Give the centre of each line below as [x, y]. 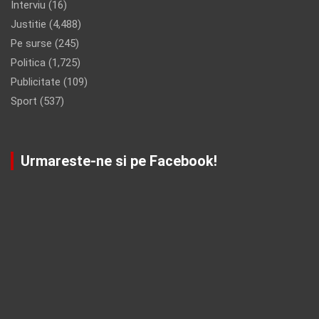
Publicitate [36, 82]
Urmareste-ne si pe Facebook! [119, 161]
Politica [28, 62]
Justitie [28, 24]
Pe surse [31, 43]
